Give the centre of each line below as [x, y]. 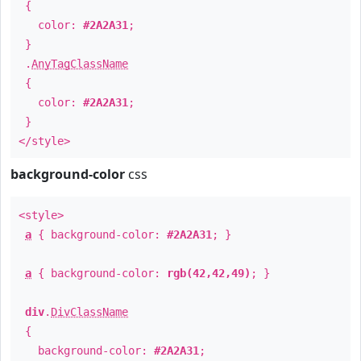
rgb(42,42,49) [209, 273]
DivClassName [89, 312]
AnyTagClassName [80, 64]
